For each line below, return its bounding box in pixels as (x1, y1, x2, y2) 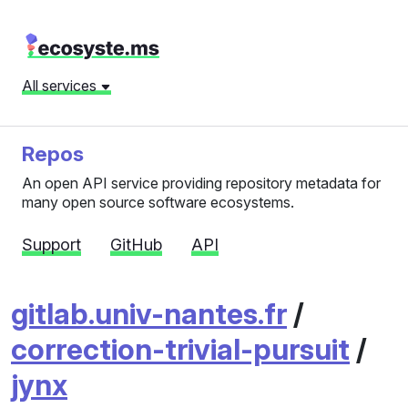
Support (22, 235, 81, 254)
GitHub (110, 235, 162, 254)
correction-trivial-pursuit (11, 331, 350, 367)
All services (22, 76, 100, 95)
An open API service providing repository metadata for (22, 174, 381, 192)
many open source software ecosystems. (22, 193, 294, 211)
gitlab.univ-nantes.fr (11, 296, 287, 331)
